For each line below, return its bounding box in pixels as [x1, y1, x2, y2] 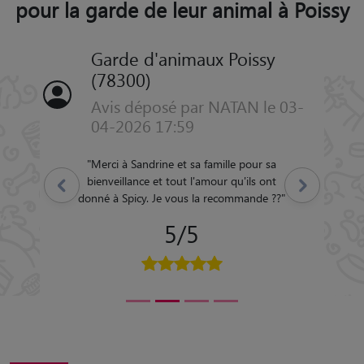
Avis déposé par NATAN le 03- [90, 94, 304, 117]
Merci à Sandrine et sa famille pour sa [91, 155, 277, 171]
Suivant [284, 177, 321, 193]
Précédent [37, 177, 87, 193]
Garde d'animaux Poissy [90, 46, 275, 70]
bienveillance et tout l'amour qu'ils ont [87, 172, 277, 188]
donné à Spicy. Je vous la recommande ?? [78, 189, 282, 206]
